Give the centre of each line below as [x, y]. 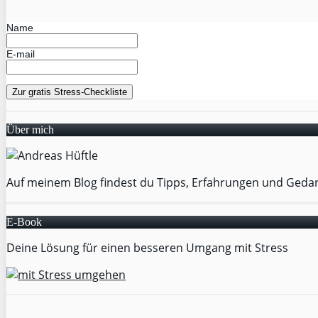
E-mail [21, 54]
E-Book [24, 222]
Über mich [30, 130]
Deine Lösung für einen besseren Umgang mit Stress [147, 248]
